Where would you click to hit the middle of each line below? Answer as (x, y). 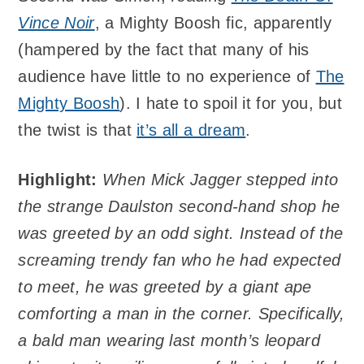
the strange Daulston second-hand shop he (179, 206)
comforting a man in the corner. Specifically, (182, 313)
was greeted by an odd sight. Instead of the (181, 233)
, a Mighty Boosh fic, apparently (213, 23)
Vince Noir (56, 23)
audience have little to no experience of (167, 77)
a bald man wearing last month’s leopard (169, 340)
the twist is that (78, 130)
